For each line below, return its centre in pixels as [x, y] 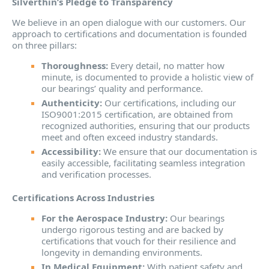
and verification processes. [96, 174]
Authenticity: [72, 102]
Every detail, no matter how [166, 65]
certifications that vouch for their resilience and [139, 240]
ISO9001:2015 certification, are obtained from [137, 114]
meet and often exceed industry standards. [130, 137]
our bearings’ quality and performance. [122, 88]
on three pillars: [44, 45]
